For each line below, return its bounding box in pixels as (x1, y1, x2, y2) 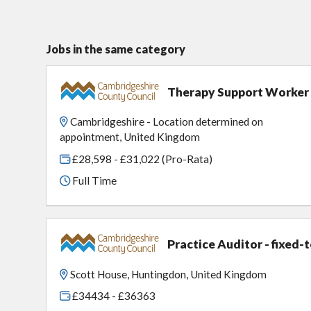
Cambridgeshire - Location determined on (70, 115, 264, 128)
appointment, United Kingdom (60, 131, 201, 144)
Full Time (70, 174, 117, 187)
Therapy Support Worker (167, 84, 310, 99)
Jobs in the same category (47, 42, 185, 56)
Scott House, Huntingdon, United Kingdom (70, 267, 267, 280)
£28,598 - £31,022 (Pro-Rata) (70, 152, 213, 165)
